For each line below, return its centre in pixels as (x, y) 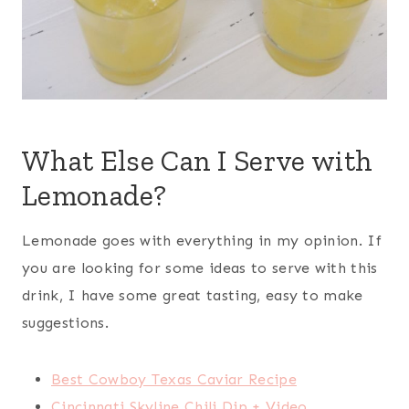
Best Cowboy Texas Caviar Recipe (174, 379)
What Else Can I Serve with (198, 160)
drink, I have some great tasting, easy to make (193, 295)
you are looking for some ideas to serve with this (200, 267)
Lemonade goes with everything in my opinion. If (202, 240)
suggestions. (65, 322)
